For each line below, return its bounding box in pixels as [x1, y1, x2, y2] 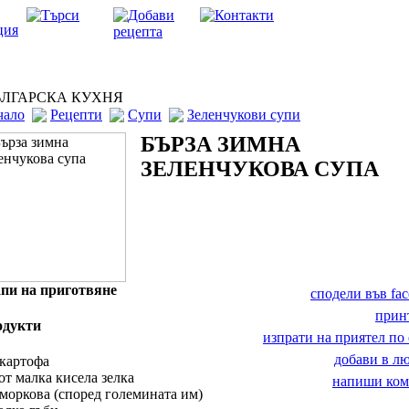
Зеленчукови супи [187, 107, 300, 122]
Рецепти [50, 107, 102, 122]
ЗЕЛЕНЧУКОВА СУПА [141, 157, 379, 181]
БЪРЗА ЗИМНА [141, 132, 300, 156]
